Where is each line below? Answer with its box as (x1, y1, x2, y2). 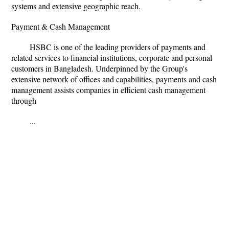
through (11, 95, 36, 106)
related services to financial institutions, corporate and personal (11, 52, 212, 63)
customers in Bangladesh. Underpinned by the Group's (11, 63, 188, 74)
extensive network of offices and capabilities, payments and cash (11, 74, 217, 84)
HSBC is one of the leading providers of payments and (30, 41, 205, 52)
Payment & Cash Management (11, 21, 110, 32)
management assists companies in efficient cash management (11, 84, 205, 95)
